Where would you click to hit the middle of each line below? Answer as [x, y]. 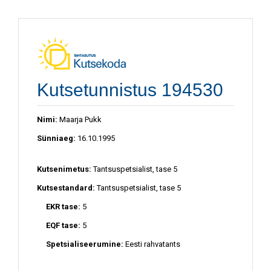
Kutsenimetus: [65, 169]
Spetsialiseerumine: [85, 244]
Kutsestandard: [67, 188]
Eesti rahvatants [152, 244]
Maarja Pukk [80, 119]
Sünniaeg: [57, 138]
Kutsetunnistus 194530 [130, 90]
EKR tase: [63, 206]
